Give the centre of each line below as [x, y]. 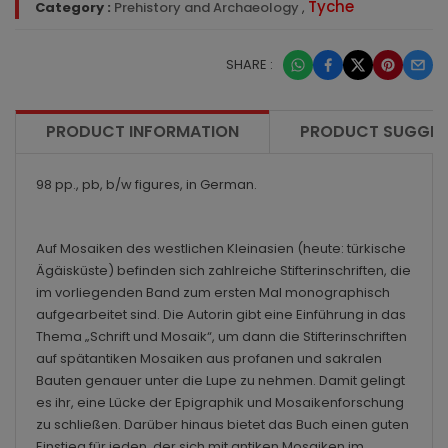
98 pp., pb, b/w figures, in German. [146, 184]
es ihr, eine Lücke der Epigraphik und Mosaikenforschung [220, 402]
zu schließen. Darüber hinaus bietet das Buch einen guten [222, 424]
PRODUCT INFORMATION [142, 131]
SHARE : [249, 64]
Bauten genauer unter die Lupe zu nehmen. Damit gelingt [220, 380]
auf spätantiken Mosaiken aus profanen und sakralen [209, 358]
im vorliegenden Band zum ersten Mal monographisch [213, 292]
